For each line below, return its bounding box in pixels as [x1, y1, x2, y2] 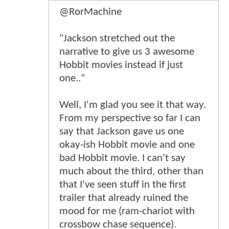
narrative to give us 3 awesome [59, 46, 194, 57]
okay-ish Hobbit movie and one [59, 139, 195, 150]
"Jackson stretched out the [59, 33, 175, 44]
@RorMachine [59, 6, 122, 17]
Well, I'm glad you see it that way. [59, 99, 206, 110]
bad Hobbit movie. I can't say [59, 152, 186, 164]
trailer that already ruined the [59, 192, 188, 203]
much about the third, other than [59, 166, 203, 177]
